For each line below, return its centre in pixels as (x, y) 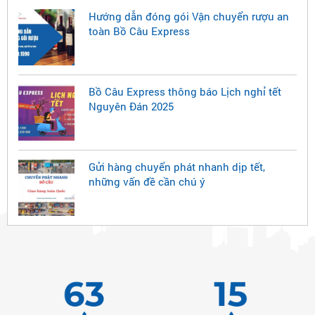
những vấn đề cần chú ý (147, 182)
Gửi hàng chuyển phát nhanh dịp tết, (177, 167)
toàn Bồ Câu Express (139, 31)
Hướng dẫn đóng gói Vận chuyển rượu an (189, 17)
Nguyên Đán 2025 (131, 107)
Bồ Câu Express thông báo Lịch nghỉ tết (185, 92)
